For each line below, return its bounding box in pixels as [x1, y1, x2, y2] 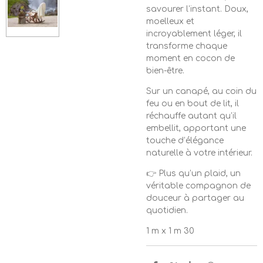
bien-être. [146, 66, 184, 75]
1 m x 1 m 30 [146, 227, 194, 235]
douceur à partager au [146, 194, 244, 203]
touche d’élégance [146, 136, 224, 145]
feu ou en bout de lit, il [146, 99, 239, 108]
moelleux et [146, 17, 194, 26]
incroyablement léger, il [146, 29, 242, 38]
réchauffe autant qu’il [146, 112, 237, 120]
